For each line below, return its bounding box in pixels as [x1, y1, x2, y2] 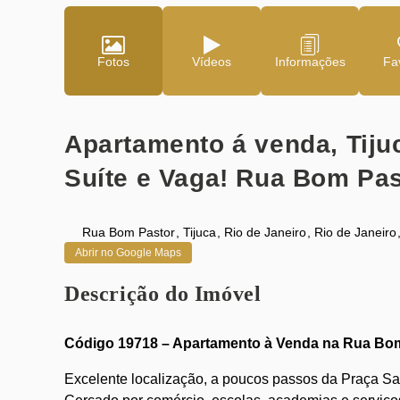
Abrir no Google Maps [75, 246, 181, 259]
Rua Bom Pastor [82, 225, 175, 239]
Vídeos [192, 54, 231, 69]
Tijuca [183, 225, 216, 239]
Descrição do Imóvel [64, 282, 262, 305]
